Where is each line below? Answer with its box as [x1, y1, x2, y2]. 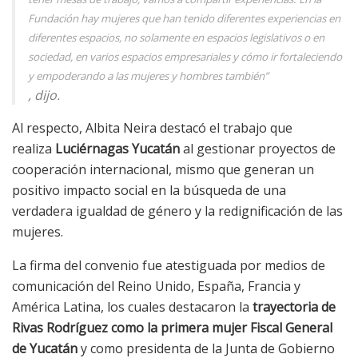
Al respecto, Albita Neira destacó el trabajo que [12, 119, 292, 137]
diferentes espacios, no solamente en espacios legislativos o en [28, 30, 324, 46]
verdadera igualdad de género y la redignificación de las [12, 202, 343, 221]
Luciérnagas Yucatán [55, 140, 180, 158]
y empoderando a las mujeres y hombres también [28, 69, 265, 84]
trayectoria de [253, 298, 336, 316]
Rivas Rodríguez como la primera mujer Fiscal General [12, 319, 332, 337]
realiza [12, 140, 55, 158]
